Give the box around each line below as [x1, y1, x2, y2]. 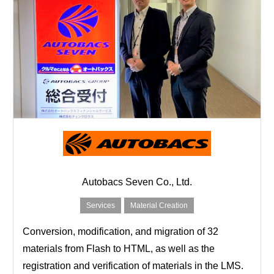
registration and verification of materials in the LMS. [22, 260, 243, 271]
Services [86, 201, 115, 210]
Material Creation [130, 201, 188, 210]
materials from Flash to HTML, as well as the [22, 243, 215, 254]
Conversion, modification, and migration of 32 [22, 226, 218, 237]
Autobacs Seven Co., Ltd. [82, 176, 192, 187]
